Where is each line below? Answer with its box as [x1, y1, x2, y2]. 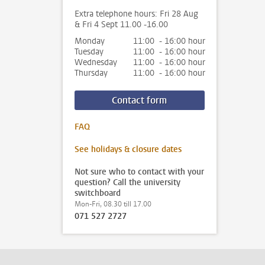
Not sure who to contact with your [75, 166, 204, 177]
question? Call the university [75, 177, 180, 188]
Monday [75, 35, 105, 47]
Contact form [112, 93, 167, 106]
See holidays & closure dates [75, 144, 182, 155]
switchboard [75, 188, 121, 199]
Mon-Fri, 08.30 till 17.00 [75, 199, 151, 209]
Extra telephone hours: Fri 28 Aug [75, 8, 198, 20]
